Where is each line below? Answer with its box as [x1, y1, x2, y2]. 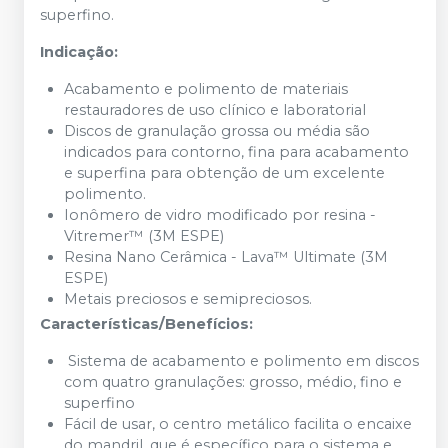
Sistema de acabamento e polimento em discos [64, 351, 419, 370]
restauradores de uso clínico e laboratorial [64, 100, 366, 119]
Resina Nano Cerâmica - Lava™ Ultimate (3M [64, 247, 388, 266]
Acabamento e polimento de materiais [64, 79, 348, 98]
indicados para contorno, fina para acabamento [64, 142, 409, 161]
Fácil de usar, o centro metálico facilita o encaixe [64, 414, 412, 433]
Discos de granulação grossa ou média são [64, 121, 370, 140]
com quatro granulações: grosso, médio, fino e [64, 372, 402, 391]
